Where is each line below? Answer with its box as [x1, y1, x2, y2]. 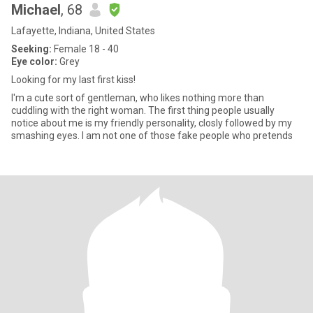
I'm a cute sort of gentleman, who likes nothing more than [11, 92, 264, 103]
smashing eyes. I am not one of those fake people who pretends [11, 130, 293, 141]
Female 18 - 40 [52, 43, 119, 54]
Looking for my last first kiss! [11, 74, 136, 85]
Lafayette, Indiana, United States [11, 25, 155, 36]
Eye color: [11, 56, 57, 67]
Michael [11, 1, 61, 18]
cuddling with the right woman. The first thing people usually [11, 105, 148, 116]
